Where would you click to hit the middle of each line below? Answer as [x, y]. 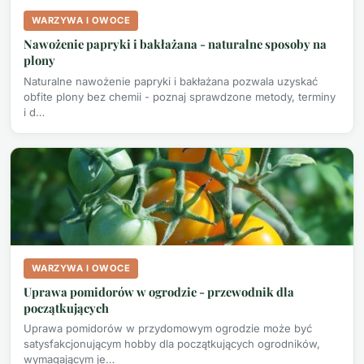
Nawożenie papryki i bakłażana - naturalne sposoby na [175, 44]
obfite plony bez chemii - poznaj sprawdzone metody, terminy [180, 96]
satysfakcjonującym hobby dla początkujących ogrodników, [172, 344]
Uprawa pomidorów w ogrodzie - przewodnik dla [159, 291]
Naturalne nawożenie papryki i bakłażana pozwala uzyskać [171, 81]
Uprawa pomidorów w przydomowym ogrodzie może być [168, 329]
